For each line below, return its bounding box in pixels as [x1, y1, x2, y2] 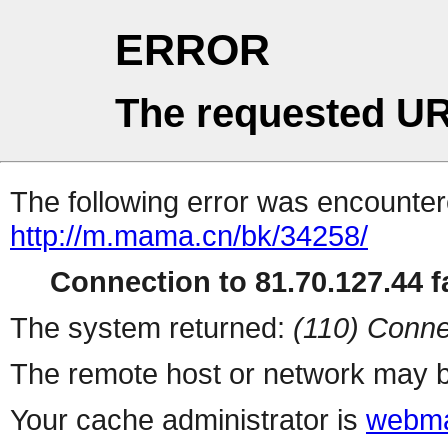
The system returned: [10, 311, 293, 345]
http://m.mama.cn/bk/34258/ [10, 219, 368, 253]
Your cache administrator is [10, 403, 366, 437]
